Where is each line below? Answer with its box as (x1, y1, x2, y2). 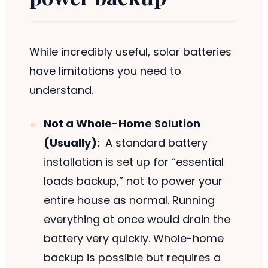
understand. (29, 83, 93, 98)
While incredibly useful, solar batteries (29, 44, 232, 60)
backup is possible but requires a (43, 250, 221, 266)
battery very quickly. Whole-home (43, 231, 224, 246)
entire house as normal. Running (43, 193, 215, 208)
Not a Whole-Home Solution (43, 116, 200, 132)
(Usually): (43, 135, 100, 151)
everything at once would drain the (43, 212, 230, 227)
